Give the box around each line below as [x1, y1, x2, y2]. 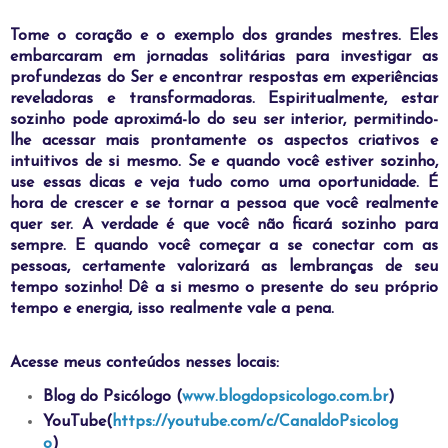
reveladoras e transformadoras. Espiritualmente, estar [10, 90, 438, 107]
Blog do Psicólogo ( [43, 388, 182, 405]
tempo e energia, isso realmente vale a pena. [10, 300, 334, 317]
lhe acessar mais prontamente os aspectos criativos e [10, 132, 438, 149]
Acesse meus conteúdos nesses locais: [10, 354, 279, 371]
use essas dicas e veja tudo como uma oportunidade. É [10, 174, 438, 191]
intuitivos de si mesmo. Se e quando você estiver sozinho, [10, 153, 438, 170]
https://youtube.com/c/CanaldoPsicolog [112, 414, 398, 431]
